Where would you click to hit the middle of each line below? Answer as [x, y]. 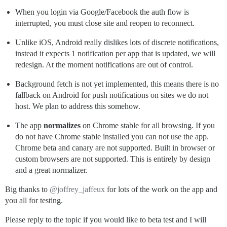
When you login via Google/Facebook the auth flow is [102, 12]
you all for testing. [34, 200]
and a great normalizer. [51, 170]
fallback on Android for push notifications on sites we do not [112, 95]
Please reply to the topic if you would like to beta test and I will [106, 220]
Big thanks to [27, 189]
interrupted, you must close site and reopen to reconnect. [105, 23]
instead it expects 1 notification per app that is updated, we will [115, 53]
